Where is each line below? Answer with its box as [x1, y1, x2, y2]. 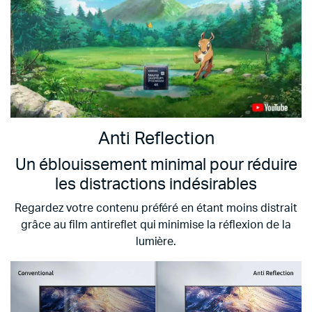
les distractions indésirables [55, 175, 257, 193]
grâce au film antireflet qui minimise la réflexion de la [21, 219, 291, 231]
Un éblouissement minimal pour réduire [15, 156, 297, 173]
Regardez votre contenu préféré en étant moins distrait [15, 202, 297, 214]
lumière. [135, 235, 177, 247]
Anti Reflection [97, 130, 214, 148]
